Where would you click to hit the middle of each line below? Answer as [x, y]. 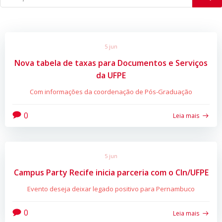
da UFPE [111, 75]
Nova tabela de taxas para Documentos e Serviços [111, 63]
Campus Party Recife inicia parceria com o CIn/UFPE [111, 173]
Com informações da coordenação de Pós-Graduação [111, 91]
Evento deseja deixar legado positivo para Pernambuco [111, 189]
